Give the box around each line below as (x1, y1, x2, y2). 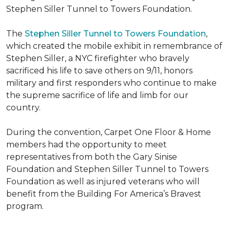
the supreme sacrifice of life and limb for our (6, 90, 188, 100)
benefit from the (6, 189, 77, 199)
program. (6, 201, 44, 211)
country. (6, 103, 41, 112)
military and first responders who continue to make (6, 78, 217, 88)
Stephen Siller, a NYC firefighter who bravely (6, 53, 189, 63)
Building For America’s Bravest (77, 189, 201, 199)
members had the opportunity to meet (6, 140, 167, 149)
